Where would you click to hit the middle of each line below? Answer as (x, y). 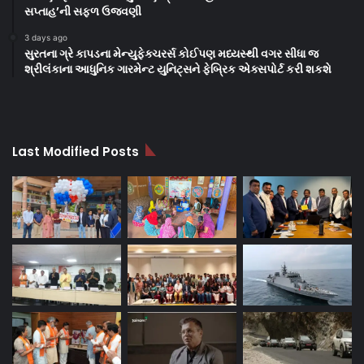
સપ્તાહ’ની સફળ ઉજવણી (83, 12)
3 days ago (46, 38)
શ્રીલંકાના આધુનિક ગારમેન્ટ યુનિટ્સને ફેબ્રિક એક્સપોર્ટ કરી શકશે (178, 69)
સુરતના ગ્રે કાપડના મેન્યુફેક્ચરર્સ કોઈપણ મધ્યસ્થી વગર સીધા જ (171, 54)
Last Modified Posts (76, 152)
